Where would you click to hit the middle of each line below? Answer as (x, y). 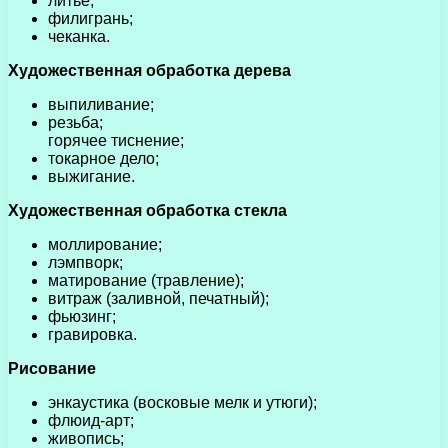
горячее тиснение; (116, 140)
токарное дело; (103, 158)
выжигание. (91, 176)
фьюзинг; (82, 316)
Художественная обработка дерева (149, 70)
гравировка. (92, 334)
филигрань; (90, 18)
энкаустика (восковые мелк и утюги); (182, 402)
